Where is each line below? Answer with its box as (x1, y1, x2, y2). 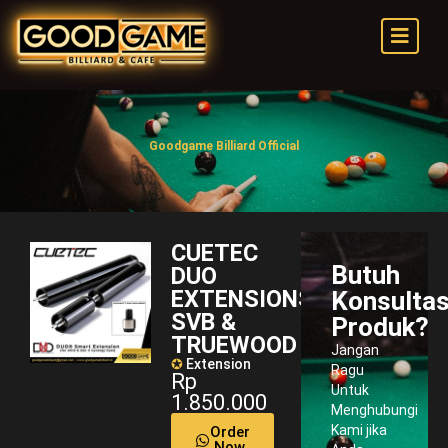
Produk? (331, 312, 430, 342)
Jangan (331, 342, 380, 358)
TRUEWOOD (170, 331, 297, 359)
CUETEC (170, 239, 258, 267)
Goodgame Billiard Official (149, 139, 299, 153)
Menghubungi (331, 402, 419, 418)
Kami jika (331, 422, 388, 438)
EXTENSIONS (170, 285, 313, 313)
